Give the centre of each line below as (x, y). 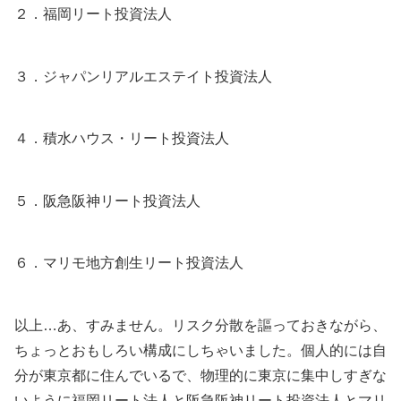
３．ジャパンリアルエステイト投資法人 (143, 76)
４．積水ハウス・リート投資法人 (122, 139)
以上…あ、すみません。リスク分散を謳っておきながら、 (200, 326)
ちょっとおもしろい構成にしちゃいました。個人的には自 (200, 351)
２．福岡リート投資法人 (93, 14)
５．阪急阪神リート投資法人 (107, 200)
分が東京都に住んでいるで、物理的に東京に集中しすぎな (200, 376)
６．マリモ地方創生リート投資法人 (129, 263)
